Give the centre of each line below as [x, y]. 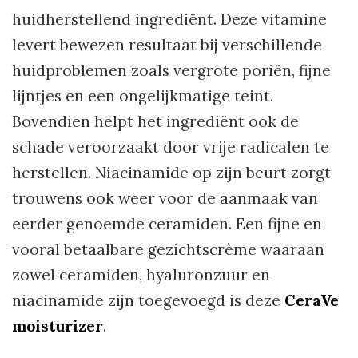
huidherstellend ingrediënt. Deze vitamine [169, 20]
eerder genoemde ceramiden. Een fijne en [167, 224]
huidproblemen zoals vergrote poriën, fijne [171, 71]
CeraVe [312, 301]
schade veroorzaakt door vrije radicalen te [171, 147]
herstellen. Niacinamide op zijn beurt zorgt [171, 173]
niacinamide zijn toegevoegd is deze [148, 301]
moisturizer [58, 326]
